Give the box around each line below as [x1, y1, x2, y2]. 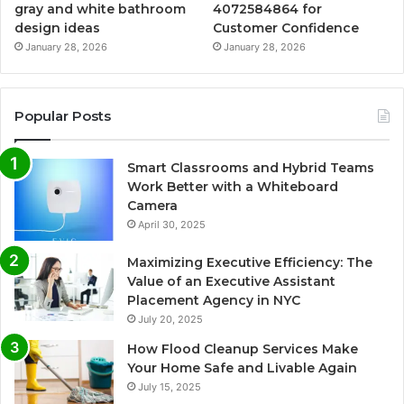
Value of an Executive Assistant [127, 273, 335, 290]
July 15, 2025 [138, 381, 201, 394]
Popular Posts [14, 107, 111, 125]
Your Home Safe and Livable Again [127, 360, 357, 377]
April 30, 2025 [138, 218, 206, 232]
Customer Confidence [213, 20, 360, 37]
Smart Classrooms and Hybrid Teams [127, 160, 374, 177]
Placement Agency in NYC [127, 292, 300, 309]
